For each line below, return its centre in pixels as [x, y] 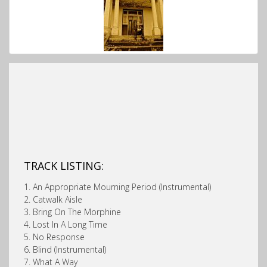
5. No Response [54, 237]
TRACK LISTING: [64, 165]
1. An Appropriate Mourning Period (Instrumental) [117, 187]
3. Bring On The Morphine [72, 212]
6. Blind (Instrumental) [65, 249]
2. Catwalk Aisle [53, 199]
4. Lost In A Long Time [66, 224]
